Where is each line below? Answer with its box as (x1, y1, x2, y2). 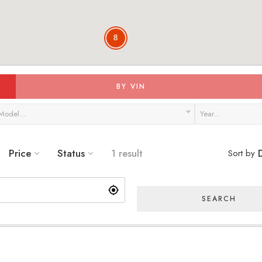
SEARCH (201, 194, 236, 204)
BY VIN (116, 81, 146, 92)
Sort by (227, 146, 255, 160)
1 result (111, 146, 143, 160)
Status (57, 146, 85, 160)
